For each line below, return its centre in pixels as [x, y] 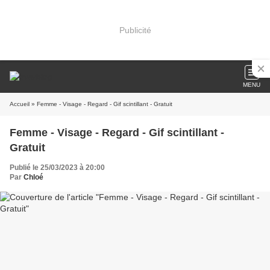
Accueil [20, 104]
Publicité [135, 30]
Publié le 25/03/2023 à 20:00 [57, 168]
